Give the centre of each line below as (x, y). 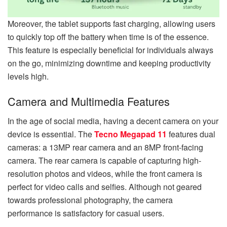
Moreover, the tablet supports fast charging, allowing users (111, 23)
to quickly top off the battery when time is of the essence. (108, 36)
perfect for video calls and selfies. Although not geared (105, 187)
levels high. (28, 76)
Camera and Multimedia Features (89, 101)
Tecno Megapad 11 (130, 134)
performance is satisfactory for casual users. (86, 213)
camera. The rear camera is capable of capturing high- (104, 161)
